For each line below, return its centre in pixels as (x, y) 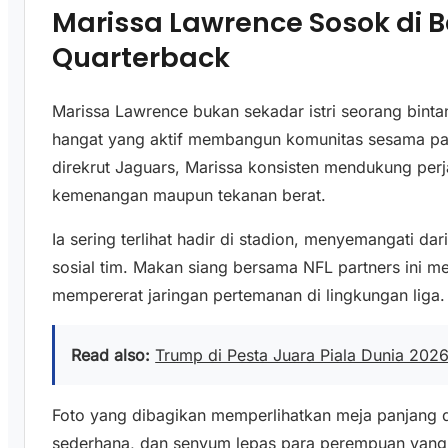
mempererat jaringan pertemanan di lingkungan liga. (249, 295)
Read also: (111, 355)
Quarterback (141, 57)
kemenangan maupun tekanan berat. (189, 195)
